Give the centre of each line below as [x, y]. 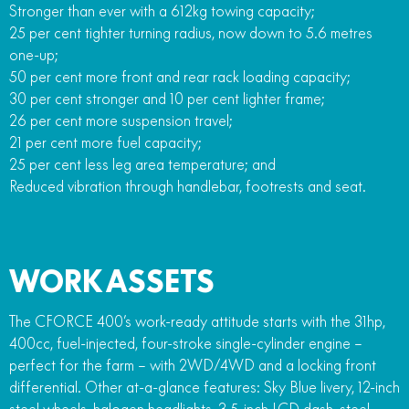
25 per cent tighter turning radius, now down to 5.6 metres [191, 32]
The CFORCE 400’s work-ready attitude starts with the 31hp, [197, 321]
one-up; [34, 54]
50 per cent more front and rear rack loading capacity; [180, 76]
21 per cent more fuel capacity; [105, 142]
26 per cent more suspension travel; [121, 120]
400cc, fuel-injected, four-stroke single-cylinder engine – [186, 343]
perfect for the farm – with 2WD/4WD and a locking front [193, 365]
